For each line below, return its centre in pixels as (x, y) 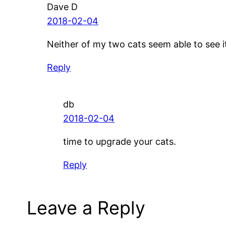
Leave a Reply (86, 208)
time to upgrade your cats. (120, 142)
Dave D (63, 7)
